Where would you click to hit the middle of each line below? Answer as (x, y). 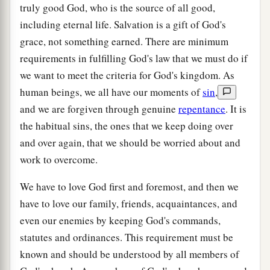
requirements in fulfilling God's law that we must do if (134, 58)
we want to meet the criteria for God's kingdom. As (127, 75)
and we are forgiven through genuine (99, 108)
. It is (236, 108)
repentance (202, 108)
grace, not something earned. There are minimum (124, 41)
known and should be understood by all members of (130, 254)
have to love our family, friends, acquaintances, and (129, 203)
